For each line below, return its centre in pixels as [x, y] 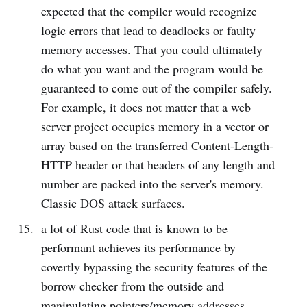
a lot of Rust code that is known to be [134, 228]
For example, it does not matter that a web [146, 107]
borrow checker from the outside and [132, 285]
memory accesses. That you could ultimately [151, 49]
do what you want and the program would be [152, 68]
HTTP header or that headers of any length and [158, 164]
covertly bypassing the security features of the [154, 266]
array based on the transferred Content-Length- [157, 145]
